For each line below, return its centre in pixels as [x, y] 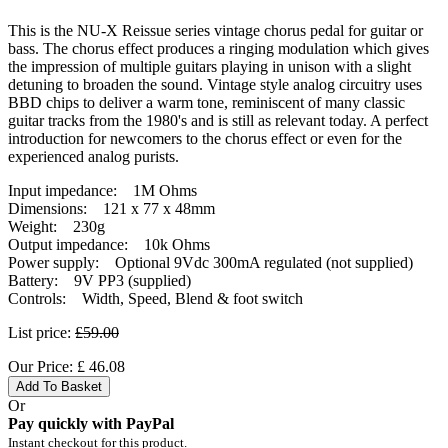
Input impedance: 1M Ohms [102, 190]
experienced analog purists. [93, 156]
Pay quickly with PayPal [91, 423]
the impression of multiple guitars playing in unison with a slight [209, 66]
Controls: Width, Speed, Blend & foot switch [155, 298]
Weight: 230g [56, 226]
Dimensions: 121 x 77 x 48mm [111, 208]
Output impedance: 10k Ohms [109, 244]
